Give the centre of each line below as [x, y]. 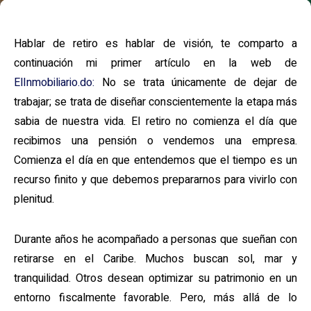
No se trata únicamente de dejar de [196, 83]
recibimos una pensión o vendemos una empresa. [155, 141]
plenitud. [34, 199]
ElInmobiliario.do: [54, 83]
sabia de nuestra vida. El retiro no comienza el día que [155, 121]
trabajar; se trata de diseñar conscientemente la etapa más [155, 102]
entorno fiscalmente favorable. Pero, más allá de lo [155, 298]
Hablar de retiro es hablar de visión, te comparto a [155, 44]
